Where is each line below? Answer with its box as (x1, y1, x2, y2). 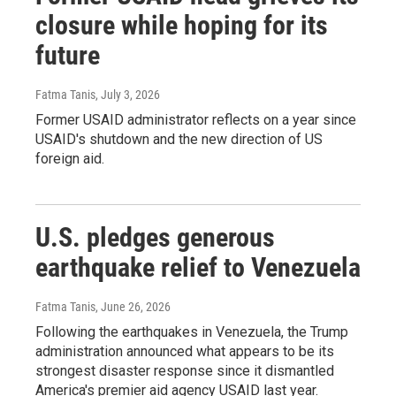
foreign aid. (35, 149, 104, 167)
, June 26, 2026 (95, 299, 171, 314)
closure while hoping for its (35, 9, 328, 41)
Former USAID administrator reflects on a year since (35, 110, 356, 128)
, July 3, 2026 (95, 87, 160, 102)
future (35, 39, 100, 71)
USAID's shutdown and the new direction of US (35, 130, 323, 148)
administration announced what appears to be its (35, 342, 334, 360)
